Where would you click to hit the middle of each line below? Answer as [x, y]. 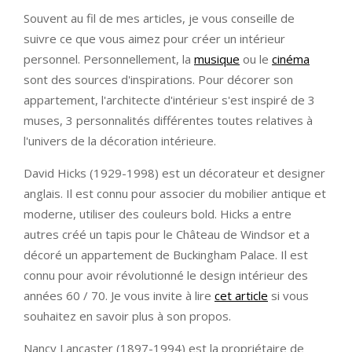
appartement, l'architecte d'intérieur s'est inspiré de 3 [169, 100]
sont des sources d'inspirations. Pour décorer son [158, 80]
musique [217, 59]
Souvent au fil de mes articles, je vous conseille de [159, 18]
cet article [241, 296]
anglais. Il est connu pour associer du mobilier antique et [175, 194]
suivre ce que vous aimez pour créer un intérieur [154, 39]
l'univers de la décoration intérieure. [120, 141]
